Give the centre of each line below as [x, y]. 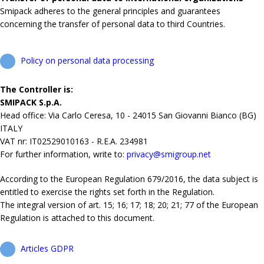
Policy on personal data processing [87, 61]
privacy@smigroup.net [169, 154]
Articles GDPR [47, 249]
